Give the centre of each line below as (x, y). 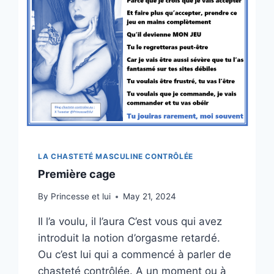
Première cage (77, 174)
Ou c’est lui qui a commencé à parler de (135, 255)
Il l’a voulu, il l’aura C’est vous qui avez (130, 222)
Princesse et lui (80, 197)
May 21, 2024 (149, 197)
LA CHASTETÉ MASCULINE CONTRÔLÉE (116, 156)
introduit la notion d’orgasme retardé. (129, 238)
